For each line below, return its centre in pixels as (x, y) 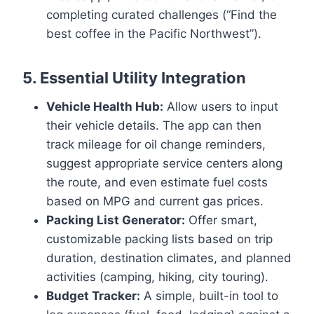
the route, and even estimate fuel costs (157, 183)
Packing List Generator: (116, 220)
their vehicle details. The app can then (154, 126)
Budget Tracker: (93, 296)
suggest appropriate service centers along (164, 164)
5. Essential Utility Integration (134, 78)
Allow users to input (221, 107)
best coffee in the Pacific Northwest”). (154, 34)
